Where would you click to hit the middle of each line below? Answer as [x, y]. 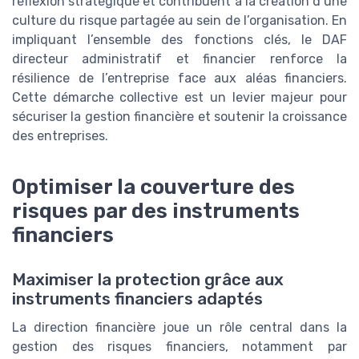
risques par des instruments [156, 210]
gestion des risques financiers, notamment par [179, 346]
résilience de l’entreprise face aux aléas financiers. [179, 78]
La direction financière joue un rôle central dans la [179, 327]
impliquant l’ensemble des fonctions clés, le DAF [179, 39]
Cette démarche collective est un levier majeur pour [179, 97]
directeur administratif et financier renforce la [179, 58]
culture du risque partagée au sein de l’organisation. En [179, 20]
